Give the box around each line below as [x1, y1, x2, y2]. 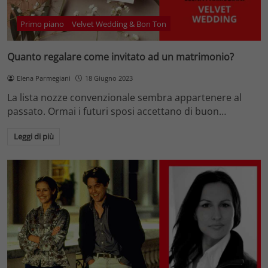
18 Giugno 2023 [84, 73, 133, 83]
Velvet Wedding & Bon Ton [72, 18, 167, 29]
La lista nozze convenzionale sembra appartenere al [7, 90, 242, 104]
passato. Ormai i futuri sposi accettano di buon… [7, 104, 226, 118]
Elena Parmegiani [16, 73, 71, 83]
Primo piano [20, 18, 65, 29]
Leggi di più [13, 131, 54, 142]
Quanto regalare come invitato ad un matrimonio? [7, 50, 234, 63]
